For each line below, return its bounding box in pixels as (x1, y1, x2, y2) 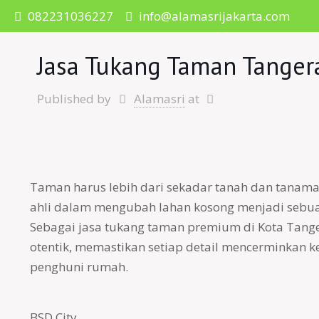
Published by (36, 90, 111, 107)
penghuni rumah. (29, 258, 128, 275)
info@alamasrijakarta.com (139, 8, 290, 24)
